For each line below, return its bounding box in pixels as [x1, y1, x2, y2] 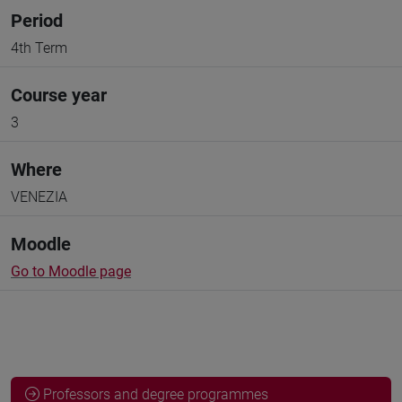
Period [11, 10, 63, 31]
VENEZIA [11, 188, 67, 205]
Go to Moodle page [11, 263, 131, 280]
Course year [11, 84, 107, 106]
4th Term [11, 39, 67, 57]
